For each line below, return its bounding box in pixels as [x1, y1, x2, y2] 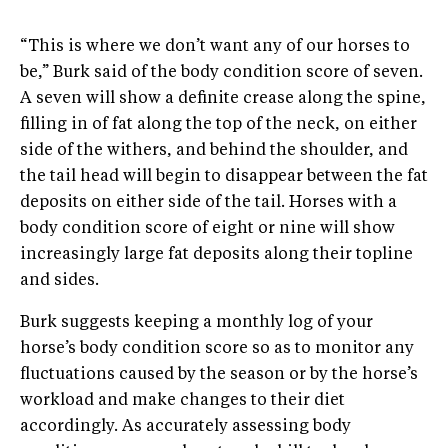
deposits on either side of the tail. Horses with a [20, 195, 397, 211]
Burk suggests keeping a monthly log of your [20, 315, 373, 331]
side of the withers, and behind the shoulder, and [20, 143, 408, 159]
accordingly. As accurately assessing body [20, 419, 351, 435]
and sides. [20, 273, 99, 289]
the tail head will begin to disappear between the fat [20, 169, 428, 185]
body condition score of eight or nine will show [20, 221, 395, 237]
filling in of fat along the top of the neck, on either [20, 117, 417, 133]
